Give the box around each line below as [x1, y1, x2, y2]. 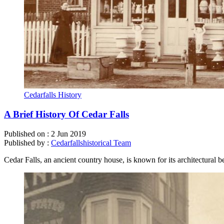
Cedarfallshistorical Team [51, 138, 131, 147]
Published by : [4, 138, 51, 147]
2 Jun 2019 [51, 129, 86, 138]
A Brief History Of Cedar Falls [4, 109, 129, 120]
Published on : [4, 129, 51, 138]
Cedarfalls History [24, 90, 81, 99]
